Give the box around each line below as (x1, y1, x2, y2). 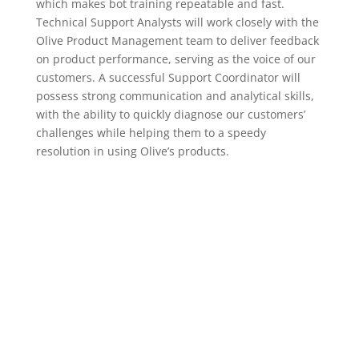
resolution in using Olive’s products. (35, 143, 229, 159)
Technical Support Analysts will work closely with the (35, 14, 319, 30)
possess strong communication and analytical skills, (35, 88, 314, 104)
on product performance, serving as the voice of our (35, 51, 316, 67)
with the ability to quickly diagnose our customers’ (35, 107, 305, 123)
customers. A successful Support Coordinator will (35, 70, 301, 86)
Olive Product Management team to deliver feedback (35, 33, 319, 49)
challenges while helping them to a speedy (35, 125, 266, 141)
